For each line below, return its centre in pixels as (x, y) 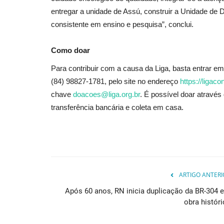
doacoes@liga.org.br (106, 94)
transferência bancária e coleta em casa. (117, 107)
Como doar (70, 50)
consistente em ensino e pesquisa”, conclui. (122, 24)
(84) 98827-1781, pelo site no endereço (114, 81)
